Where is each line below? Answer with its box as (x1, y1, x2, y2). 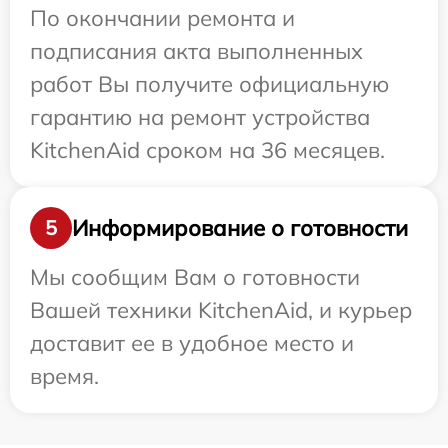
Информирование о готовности (72, 213, 408, 242)
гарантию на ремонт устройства (30, 103, 370, 132)
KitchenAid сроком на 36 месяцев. (30, 136, 385, 165)
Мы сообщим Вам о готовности (30, 263, 360, 292)
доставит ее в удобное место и (30, 329, 354, 358)
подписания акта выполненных (30, 37, 363, 66)
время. (30, 362, 99, 391)
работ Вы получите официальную (30, 70, 389, 99)
